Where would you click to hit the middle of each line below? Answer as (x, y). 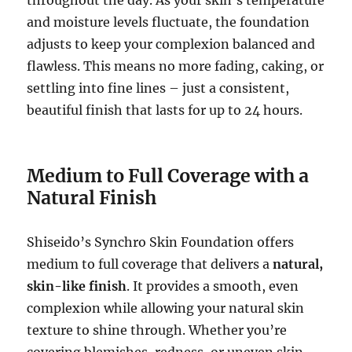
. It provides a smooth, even (213, 286)
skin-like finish (77, 286)
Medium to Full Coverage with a (168, 175)
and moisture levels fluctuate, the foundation (169, 22)
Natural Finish (92, 197)
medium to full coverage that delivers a (150, 264)
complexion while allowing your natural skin (166, 308)
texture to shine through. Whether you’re (157, 330)
